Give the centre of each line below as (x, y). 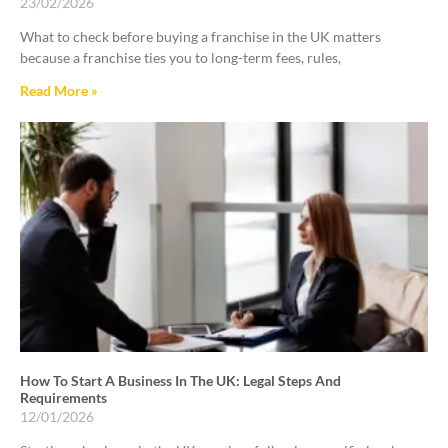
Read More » (59, 90)
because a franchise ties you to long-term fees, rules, (180, 57)
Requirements (63, 397)
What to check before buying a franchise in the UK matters (200, 36)
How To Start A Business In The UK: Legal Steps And (180, 380)
